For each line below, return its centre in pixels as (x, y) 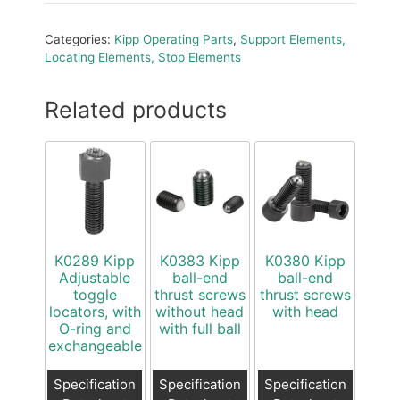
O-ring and (95, 329)
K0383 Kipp (200, 261)
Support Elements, (293, 40)
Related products (136, 110)
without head (200, 312)
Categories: (79, 40)
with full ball (200, 329)
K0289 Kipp (95, 261)
